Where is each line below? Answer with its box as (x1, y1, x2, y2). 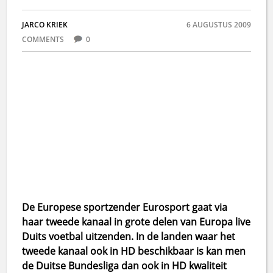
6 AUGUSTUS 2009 (186, 19, 251, 30)
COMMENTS (22, 34, 66, 44)
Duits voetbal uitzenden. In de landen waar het (22, 229, 236, 243)
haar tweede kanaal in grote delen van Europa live (22, 214, 251, 229)
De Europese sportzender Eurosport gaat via (22, 200, 228, 214)
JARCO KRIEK (22, 19, 68, 30)
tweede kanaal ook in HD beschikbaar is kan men (22, 244, 246, 258)
